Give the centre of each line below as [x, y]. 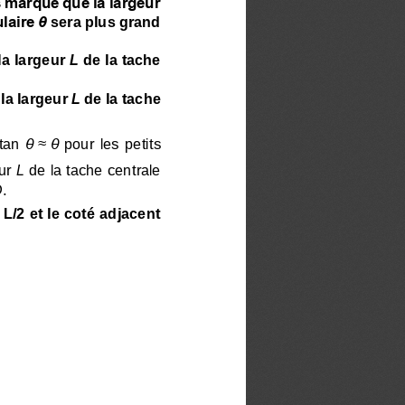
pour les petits [114, 143]
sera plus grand [105, 21]
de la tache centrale [97, 168]
